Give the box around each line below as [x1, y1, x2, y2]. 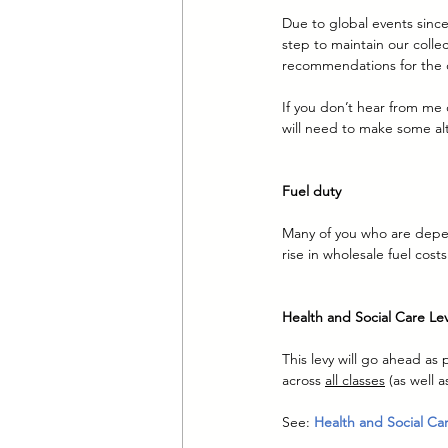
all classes [325, 371, 385, 390]
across [282, 371, 325, 390]
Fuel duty [282, 182, 341, 201]
